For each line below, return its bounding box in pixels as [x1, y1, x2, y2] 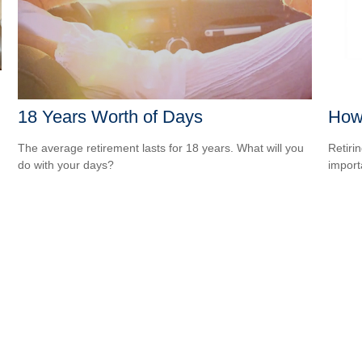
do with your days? [18, 158, 115, 172]
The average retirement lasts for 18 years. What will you [18, 141, 305, 155]
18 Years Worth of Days [18, 107, 204, 128]
